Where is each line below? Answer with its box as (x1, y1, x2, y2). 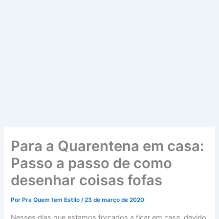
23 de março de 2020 (85, 197, 145, 204)
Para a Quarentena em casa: (11, 137, 204, 155)
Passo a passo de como (11, 154, 173, 172)
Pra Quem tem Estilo (22, 197, 82, 204)
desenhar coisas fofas (11, 172, 163, 189)
